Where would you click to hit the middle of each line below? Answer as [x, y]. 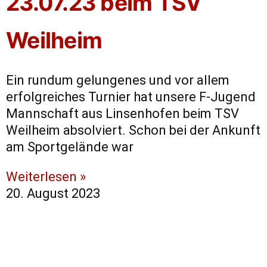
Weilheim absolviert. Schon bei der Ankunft [133, 131]
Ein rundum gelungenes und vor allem [118, 80]
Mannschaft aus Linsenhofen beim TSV [122, 114]
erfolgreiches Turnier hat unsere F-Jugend [131, 97]
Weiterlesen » [46, 177]
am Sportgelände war [70, 147]
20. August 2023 [53, 194]
